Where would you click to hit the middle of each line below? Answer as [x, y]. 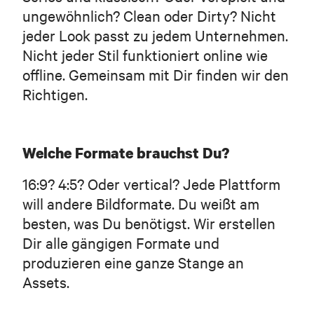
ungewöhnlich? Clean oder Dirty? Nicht [149, 15]
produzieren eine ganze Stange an [133, 262]
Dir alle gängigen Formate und [121, 243]
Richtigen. [55, 94]
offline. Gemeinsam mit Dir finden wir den [156, 74]
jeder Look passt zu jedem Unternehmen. [155, 35]
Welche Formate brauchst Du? [126, 153]
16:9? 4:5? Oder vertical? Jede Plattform [151, 184]
